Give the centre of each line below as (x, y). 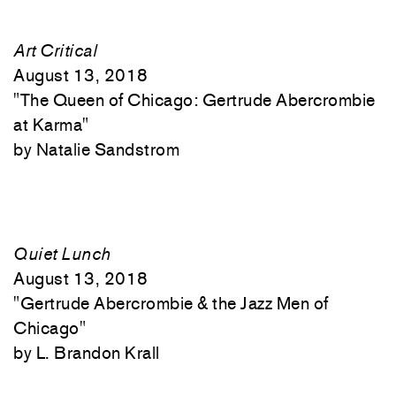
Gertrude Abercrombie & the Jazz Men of (174, 303)
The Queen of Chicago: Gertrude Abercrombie (198, 100)
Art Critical (55, 50)
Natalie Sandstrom (107, 149)
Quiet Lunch (62, 254)
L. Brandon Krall (98, 353)
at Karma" (51, 125)
